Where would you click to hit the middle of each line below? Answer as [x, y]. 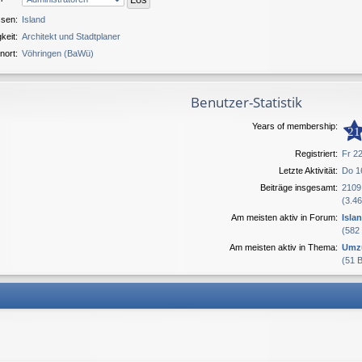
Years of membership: [295, 126]
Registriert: [317, 154]
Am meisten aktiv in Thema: [284, 248]
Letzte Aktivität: [309, 171]
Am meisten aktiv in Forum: [285, 218]
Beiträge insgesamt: [299, 188]
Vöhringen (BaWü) [58, 53]
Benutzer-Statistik [247, 103]
